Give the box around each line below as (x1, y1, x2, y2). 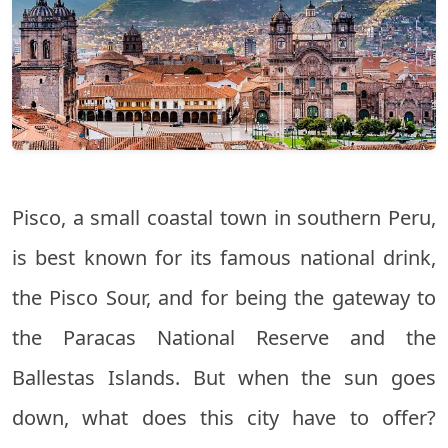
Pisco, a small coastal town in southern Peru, (12, 204, 436, 232)
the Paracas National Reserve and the (12, 324, 436, 352)
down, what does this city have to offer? (12, 404, 436, 432)
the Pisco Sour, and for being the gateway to (12, 284, 436, 312)
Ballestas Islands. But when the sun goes (12, 364, 436, 392)
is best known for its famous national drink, (12, 244, 436, 272)
